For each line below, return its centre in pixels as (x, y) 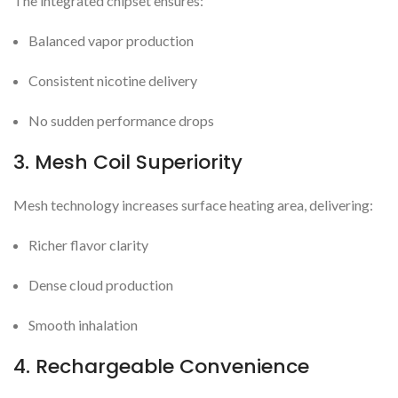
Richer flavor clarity (88, 245)
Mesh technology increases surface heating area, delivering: (193, 205)
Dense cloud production (101, 285)
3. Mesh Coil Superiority (128, 163)
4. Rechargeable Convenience (161, 367)
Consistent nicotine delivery (113, 81)
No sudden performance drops (121, 121)
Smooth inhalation (83, 325)
